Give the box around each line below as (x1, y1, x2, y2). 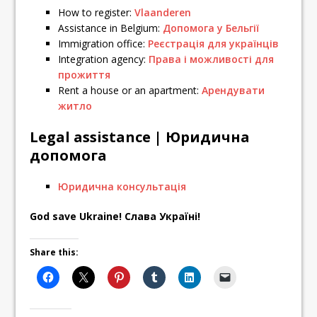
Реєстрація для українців (148, 36, 279, 50)
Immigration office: (58, 36, 149, 50)
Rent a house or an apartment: (58, 83, 202, 97)
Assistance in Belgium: (58, 21, 163, 35)
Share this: (30, 246, 79, 258)
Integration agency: (58, 52, 149, 66)
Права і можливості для (149, 52, 275, 66)
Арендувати (202, 83, 265, 97)
